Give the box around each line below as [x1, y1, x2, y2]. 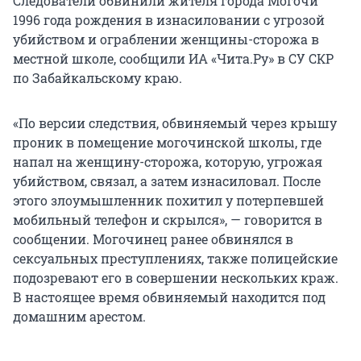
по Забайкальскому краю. [13, 68, 182, 86]
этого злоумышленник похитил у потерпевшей [13, 191, 324, 209]
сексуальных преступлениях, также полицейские [13, 249, 338, 267]
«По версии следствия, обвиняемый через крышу [13, 114, 337, 131]
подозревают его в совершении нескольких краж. [13, 268, 338, 286]
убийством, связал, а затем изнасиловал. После [13, 172, 321, 189]
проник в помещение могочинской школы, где [13, 133, 322, 151]
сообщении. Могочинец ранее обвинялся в [13, 230, 293, 247]
